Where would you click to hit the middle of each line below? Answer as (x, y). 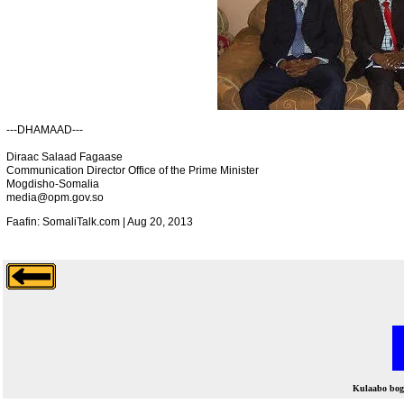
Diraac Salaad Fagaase (64, 156)
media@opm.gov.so (55, 197)
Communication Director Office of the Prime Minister (133, 170)
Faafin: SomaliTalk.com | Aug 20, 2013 (100, 221)
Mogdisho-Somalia (53, 184)
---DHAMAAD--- (45, 129)
